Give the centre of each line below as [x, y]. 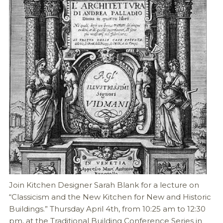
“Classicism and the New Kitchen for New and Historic [110, 197]
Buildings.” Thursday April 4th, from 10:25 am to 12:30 [107, 209]
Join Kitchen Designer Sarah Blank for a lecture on [104, 185]
